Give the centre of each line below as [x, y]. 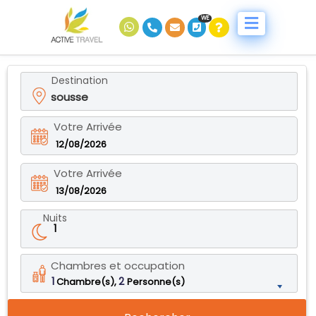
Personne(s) [156, 281]
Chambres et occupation [118, 265]
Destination [80, 80]
